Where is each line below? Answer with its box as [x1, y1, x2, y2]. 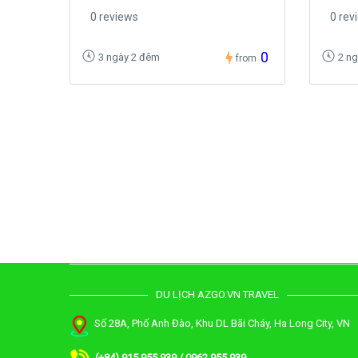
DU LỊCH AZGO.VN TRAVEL [156, 288, 279, 301]
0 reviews [90, 10, 138, 23]
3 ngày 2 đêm [98, 50, 160, 63]
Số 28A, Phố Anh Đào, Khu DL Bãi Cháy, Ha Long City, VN [89, 317, 350, 330]
